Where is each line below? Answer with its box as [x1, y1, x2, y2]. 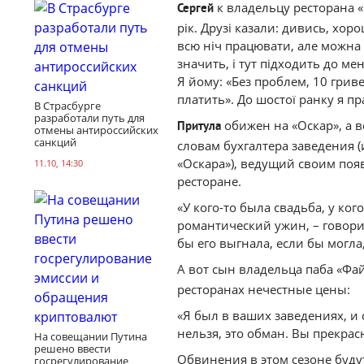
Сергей [177, 2, 214, 17]
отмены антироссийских [34, 122, 158, 137]
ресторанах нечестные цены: [177, 281, 350, 297]
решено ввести [34, 340, 110, 356]
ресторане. [177, 173, 241, 189]
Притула [177, 119, 221, 135]
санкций [34, 134, 76, 149]
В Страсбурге [34, 97, 101, 113]
